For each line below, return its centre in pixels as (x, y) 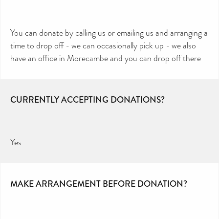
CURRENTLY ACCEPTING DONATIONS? (88, 100)
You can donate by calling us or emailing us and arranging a (109, 33)
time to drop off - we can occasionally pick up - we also (103, 45)
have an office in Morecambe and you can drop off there (106, 58)
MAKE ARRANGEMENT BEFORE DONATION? (99, 184)
